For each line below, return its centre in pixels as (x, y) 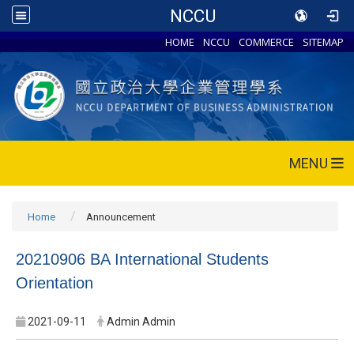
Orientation (55, 282)
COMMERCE (267, 42)
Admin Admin (141, 321)
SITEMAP (324, 42)
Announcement (121, 217)
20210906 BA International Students (142, 259)
